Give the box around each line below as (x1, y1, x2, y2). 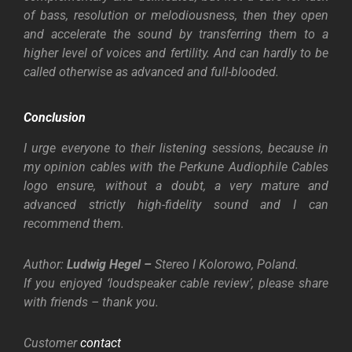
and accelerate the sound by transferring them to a (24, 27, 328, 42)
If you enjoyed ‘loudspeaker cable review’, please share (24, 275, 328, 291)
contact (80, 335, 121, 350)
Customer (24, 335, 80, 350)
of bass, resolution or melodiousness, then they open (24, 8, 328, 24)
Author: (24, 256, 64, 272)
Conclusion (24, 109, 86, 125)
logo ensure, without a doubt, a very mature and (24, 178, 328, 193)
